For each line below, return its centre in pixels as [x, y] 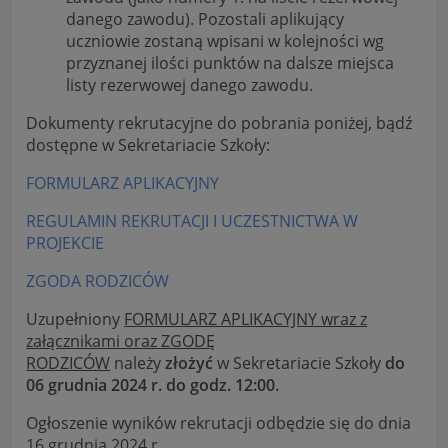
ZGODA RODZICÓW [98, 281]
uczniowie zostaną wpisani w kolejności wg [225, 41]
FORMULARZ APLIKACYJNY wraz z [246, 319]
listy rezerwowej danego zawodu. [190, 85]
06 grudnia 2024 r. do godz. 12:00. [153, 385]
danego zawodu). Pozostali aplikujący [205, 19]
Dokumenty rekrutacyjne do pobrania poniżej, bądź [219, 123]
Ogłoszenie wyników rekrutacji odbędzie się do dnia [219, 423]
